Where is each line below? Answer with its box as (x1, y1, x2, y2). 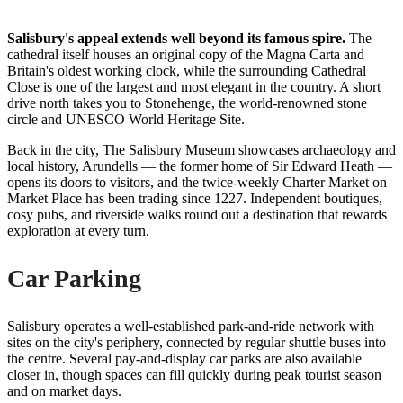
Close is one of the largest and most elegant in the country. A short (7, 78, 381, 94)
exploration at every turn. (7, 222, 149, 238)
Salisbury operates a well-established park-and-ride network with (7, 318, 374, 334)
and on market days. (7, 382, 121, 399)
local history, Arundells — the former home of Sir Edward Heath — (7, 157, 392, 174)
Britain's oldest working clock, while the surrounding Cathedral (7, 62, 366, 78)
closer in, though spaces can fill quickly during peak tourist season (7, 366, 381, 382)
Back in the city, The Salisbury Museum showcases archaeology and (7, 141, 396, 157)
